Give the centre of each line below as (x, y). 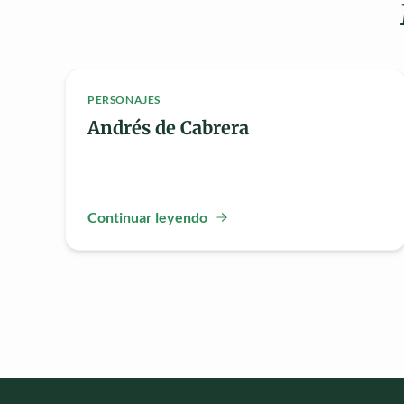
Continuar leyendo (147, 217)
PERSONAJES (124, 100)
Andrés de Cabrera (168, 128)
